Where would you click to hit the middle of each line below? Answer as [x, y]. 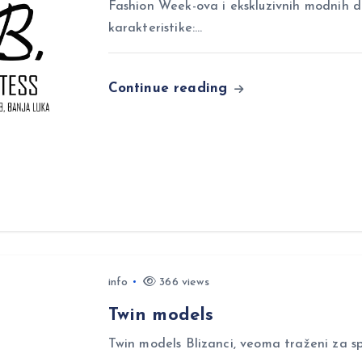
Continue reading [170, 88]
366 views [183, 282]
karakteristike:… [155, 28]
